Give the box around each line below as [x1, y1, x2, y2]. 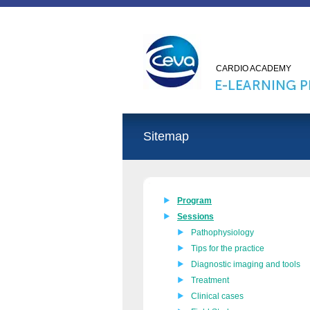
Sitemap [143, 129, 189, 143]
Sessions [177, 212, 214, 221]
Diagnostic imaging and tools [191, 259, 300, 269]
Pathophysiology [191, 228, 254, 237]
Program [177, 196, 212, 206]
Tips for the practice [191, 244, 264, 253]
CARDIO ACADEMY [216, 64, 291, 73]
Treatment [191, 275, 229, 285]
